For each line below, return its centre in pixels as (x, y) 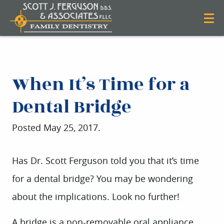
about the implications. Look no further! (96, 196)
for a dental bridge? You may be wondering (102, 178)
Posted (28, 127)
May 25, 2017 (71, 127)
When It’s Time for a (101, 84)
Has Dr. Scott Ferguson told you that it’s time (105, 160)
